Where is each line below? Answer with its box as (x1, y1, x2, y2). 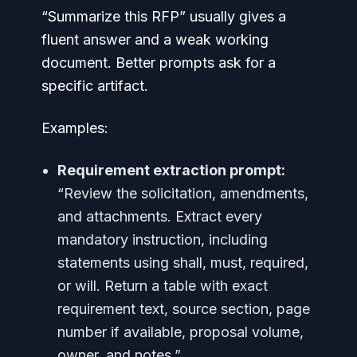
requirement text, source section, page (57, 300, 310, 317)
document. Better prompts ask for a (41, 54, 276, 71)
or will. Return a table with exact (57, 277, 268, 294)
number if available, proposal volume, (57, 324, 304, 340)
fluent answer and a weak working (41, 31, 269, 48)
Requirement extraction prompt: (57, 162, 285, 178)
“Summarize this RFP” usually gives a (41, 8, 286, 25)
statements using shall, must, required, (57, 254, 308, 271)
